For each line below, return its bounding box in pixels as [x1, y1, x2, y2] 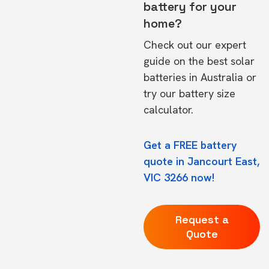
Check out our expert [144, 38, 246, 52]
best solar [207, 54, 255, 68]
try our [144, 86, 179, 100]
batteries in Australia [144, 70, 243, 84]
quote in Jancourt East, [144, 154, 259, 168]
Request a [175, 213, 229, 226]
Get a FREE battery [144, 138, 237, 152]
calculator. [144, 103, 193, 116]
